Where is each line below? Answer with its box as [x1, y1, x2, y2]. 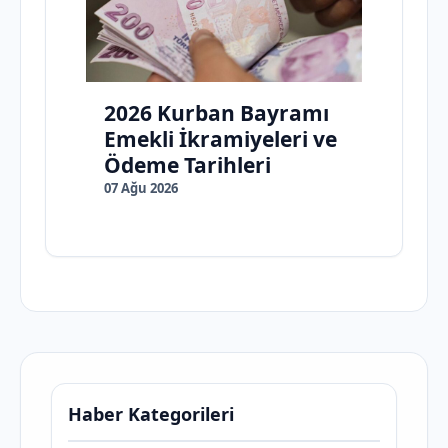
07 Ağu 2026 [104, 179, 178, 198]
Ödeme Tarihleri [104, 151, 271, 180]
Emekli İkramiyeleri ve [104, 125, 337, 154]
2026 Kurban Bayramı [104, 99, 329, 128]
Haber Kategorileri [68, 402, 234, 427]
